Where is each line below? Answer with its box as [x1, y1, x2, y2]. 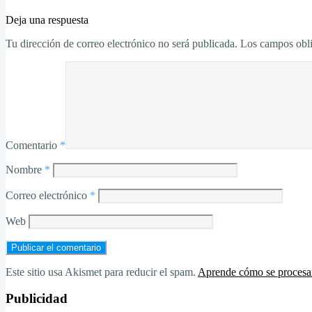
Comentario [6, 139, 60, 151]
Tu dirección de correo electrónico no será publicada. [6, 37, 237, 49]
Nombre [6, 163, 45, 175]
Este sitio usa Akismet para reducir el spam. [6, 265, 198, 278]
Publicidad [6, 291, 68, 306]
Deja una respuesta [6, 13, 88, 26]
